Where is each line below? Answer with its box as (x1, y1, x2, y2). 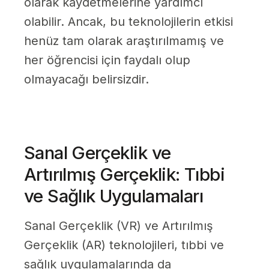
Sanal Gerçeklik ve (24, 142, 171, 164)
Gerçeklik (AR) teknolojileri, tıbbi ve (24, 238, 224, 253)
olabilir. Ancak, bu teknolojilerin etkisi (24, 14, 233, 29)
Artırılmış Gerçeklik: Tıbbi (24, 163, 225, 186)
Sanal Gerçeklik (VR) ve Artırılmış (24, 219, 213, 234)
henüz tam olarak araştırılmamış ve (24, 34, 224, 49)
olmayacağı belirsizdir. (24, 72, 149, 87)
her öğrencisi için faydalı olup (24, 53, 190, 68)
